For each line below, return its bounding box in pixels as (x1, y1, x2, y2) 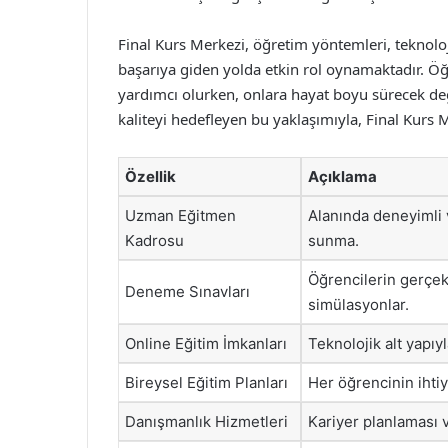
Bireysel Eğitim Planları (125, 373, 288, 392)
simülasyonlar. (308, 295, 409, 314)
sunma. (308, 231, 359, 250)
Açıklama (308, 167, 377, 186)
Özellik (125, 167, 176, 186)
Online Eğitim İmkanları (125, 334, 287, 353)
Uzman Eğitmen (125, 206, 236, 225)
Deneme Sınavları (125, 282, 250, 301)
